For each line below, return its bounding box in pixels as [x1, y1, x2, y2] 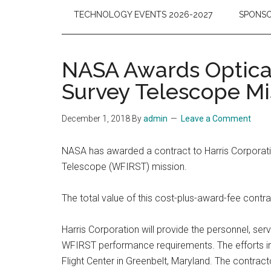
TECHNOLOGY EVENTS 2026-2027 [74, 10, 212, 19]
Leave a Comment [181, 114, 251, 123]
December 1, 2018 [62, 114, 130, 123]
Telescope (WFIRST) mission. [62, 161, 187, 172]
